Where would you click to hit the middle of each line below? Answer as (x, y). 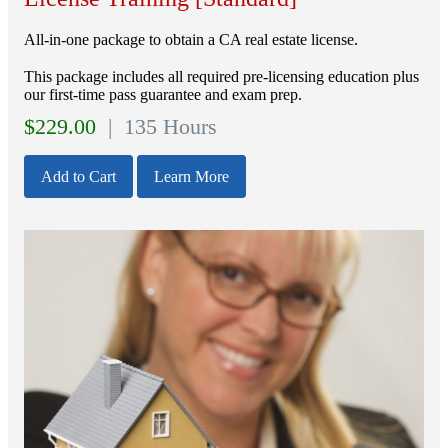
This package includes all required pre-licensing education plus (221, 77)
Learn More (191, 177)
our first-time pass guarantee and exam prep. (163, 95)
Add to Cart (78, 177)
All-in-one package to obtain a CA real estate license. (191, 40)
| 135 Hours (159, 127)
